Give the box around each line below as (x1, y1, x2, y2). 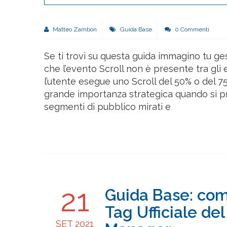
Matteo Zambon (51, 26, 97, 33)
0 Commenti (173, 26, 209, 33)
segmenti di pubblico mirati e (44, 101, 171, 112)
